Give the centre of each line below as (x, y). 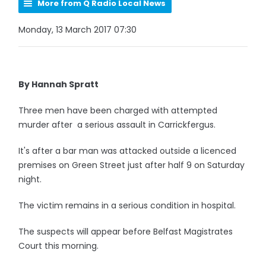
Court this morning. (59, 246)
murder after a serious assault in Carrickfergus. (117, 125)
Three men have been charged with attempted (118, 110)
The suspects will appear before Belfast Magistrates (126, 232)
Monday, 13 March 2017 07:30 (78, 30)
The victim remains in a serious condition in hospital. (127, 205)
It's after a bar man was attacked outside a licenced (128, 151)
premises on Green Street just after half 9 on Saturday (132, 165)
